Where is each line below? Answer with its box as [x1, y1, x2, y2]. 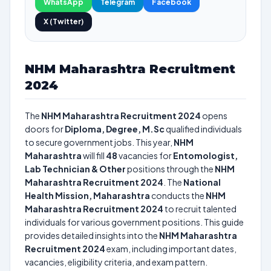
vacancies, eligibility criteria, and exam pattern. [25, 256, 207, 267]
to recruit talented [163, 203, 237, 214]
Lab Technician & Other [25, 163, 126, 174]
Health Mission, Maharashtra [25, 190, 150, 201]
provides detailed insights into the [25, 230, 159, 241]
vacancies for [117, 150, 173, 161]
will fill [82, 150, 106, 161]
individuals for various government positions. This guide [25, 217, 244, 227]
